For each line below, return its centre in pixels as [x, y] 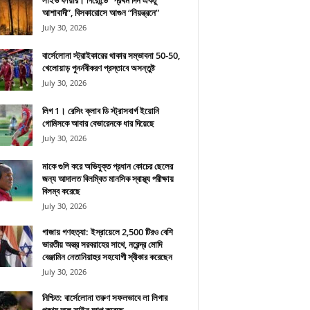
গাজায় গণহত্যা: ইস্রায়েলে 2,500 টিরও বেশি [107, 232]
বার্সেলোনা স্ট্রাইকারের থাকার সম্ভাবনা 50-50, [111, 55]
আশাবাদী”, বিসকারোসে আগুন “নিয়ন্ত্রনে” [100, 12]
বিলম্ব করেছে [61, 191]
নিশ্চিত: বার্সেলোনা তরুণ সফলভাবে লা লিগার [104, 298]
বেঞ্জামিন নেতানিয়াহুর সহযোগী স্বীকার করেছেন [107, 257]
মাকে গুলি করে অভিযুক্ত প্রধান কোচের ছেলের [107, 166]
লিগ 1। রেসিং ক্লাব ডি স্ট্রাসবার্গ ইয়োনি [100, 111]
